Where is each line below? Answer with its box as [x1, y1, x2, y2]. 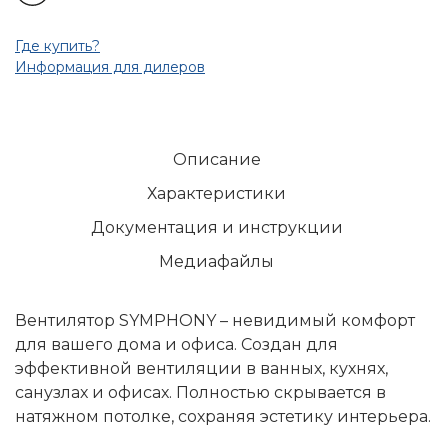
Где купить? [15, 37, 100, 56]
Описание [172, 150, 261, 170]
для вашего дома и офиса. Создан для [15, 335, 338, 355]
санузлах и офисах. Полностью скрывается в [15, 383, 386, 403]
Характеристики [147, 184, 286, 204]
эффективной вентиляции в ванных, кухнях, [15, 359, 388, 379]
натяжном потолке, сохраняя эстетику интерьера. [15, 407, 431, 427]
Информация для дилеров [15, 58, 205, 77]
